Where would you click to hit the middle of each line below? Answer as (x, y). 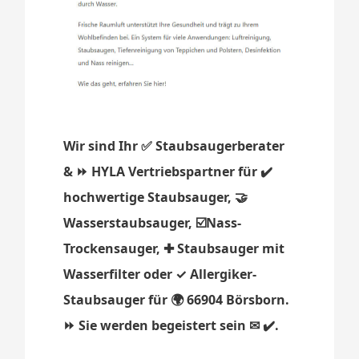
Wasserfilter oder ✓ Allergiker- (160, 274)
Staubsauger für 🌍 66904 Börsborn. (177, 300)
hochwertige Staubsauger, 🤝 (156, 198)
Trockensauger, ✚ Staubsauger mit (174, 249)
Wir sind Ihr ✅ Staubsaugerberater (174, 146)
